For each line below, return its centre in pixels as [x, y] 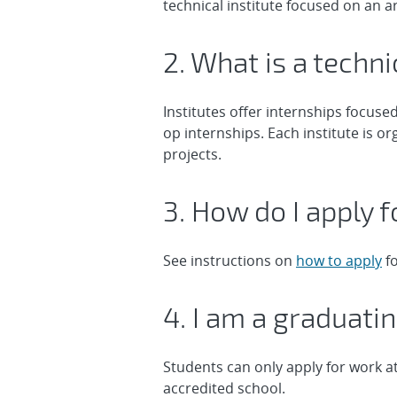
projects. [192, 154]
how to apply [339, 261]
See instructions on [230, 261]
